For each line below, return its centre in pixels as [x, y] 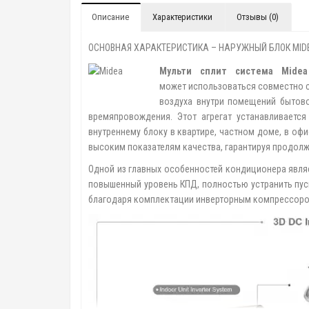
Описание [110, 17]
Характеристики [182, 17]
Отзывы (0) [258, 17]
